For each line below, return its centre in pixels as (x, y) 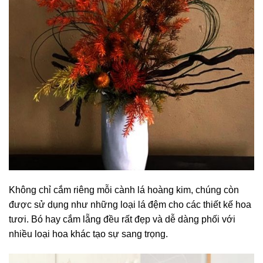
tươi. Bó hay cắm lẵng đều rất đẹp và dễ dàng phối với (122, 219)
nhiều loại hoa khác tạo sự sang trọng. (88, 234)
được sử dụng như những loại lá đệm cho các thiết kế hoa (130, 204)
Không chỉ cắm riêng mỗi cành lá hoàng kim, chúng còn (124, 190)
